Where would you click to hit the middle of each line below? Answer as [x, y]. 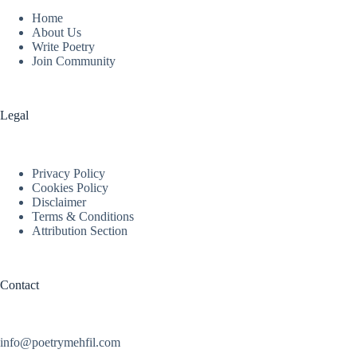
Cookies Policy [70, 187]
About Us [57, 32]
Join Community [74, 61]
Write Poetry [63, 46]
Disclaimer [59, 202]
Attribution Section [80, 230]
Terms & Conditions [83, 216]
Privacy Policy [69, 173]
